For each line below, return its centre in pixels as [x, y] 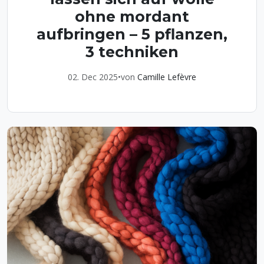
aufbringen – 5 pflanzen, [132, 34]
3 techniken [132, 52]
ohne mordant [132, 16]
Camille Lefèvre [167, 77]
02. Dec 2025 [93, 77]
